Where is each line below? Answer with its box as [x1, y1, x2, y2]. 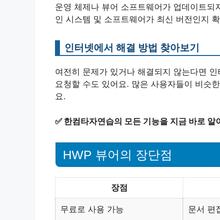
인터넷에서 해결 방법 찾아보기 [64, 41, 199, 54]
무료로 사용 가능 [60, 204, 124, 214]
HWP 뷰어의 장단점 [63, 147, 172, 162]
